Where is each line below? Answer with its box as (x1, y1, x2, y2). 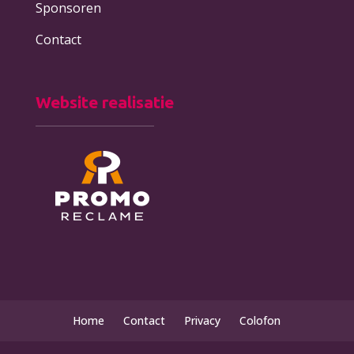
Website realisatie (35, 92, 174, 111)
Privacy (184, 313, 221, 329)
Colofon (239, 313, 281, 329)
